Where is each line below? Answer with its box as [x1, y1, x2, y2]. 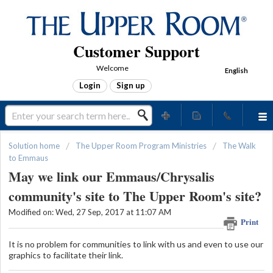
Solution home [9, 141, 62, 151]
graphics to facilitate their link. [9, 249, 123, 260]
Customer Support [73, 40, 200, 63]
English [225, 66, 248, 74]
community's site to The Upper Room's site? [9, 186, 261, 207]
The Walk [222, 141, 256, 151]
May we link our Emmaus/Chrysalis [9, 166, 214, 187]
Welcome [96, 63, 129, 73]
